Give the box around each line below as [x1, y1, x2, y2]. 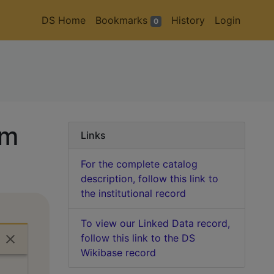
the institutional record [81, 187, 186, 199]
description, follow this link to [81, 172, 218, 185]
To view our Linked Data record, [81, 217, 230, 229]
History [171, 14, 205, 26]
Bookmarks [95, 14, 151, 26]
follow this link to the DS [81, 232, 195, 244]
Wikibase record [81, 246, 156, 259]
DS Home [42, 14, 86, 26]
